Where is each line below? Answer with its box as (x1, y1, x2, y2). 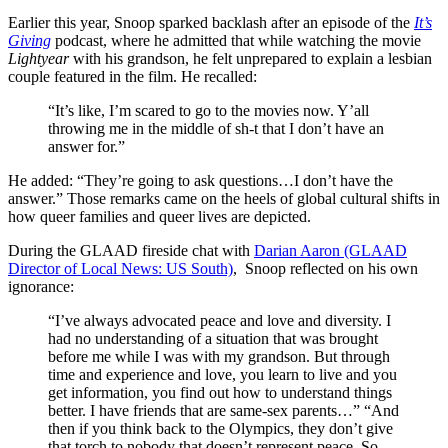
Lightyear (8, 50, 69, 68)
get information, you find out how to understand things (48, 384, 392, 402)
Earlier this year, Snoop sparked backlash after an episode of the (8, 14, 414, 32)
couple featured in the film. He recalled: (8, 68, 257, 86)
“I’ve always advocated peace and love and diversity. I (48, 312, 391, 330)
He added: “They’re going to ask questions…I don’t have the (8, 172, 393, 190)
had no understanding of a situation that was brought (48, 330, 378, 348)
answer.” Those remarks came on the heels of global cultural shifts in (8, 190, 440, 208)
